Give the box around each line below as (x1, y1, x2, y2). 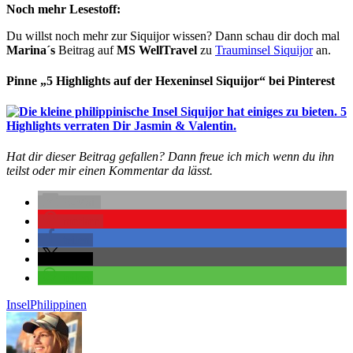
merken (63, 214, 100, 229)
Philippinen (30, 298, 87, 312)
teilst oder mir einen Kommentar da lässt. (6, 164, 213, 178)
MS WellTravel (117, 43, 200, 57)
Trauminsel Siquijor (215, 43, 313, 57)
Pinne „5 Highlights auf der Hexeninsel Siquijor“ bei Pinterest (6, 73, 335, 87)
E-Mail (63, 195, 98, 210)
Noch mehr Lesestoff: (6, 2, 121, 16)
